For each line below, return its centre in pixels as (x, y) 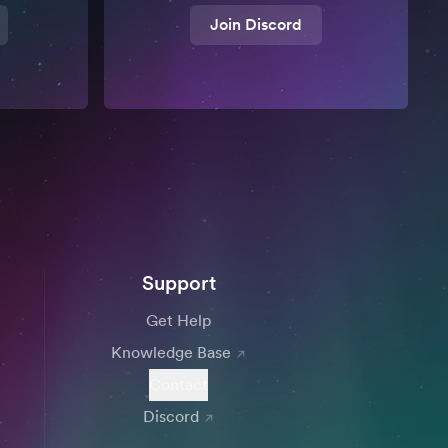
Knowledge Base (170, 352)
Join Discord (256, 24)
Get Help (178, 320)
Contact (178, 384)
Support (178, 283)
